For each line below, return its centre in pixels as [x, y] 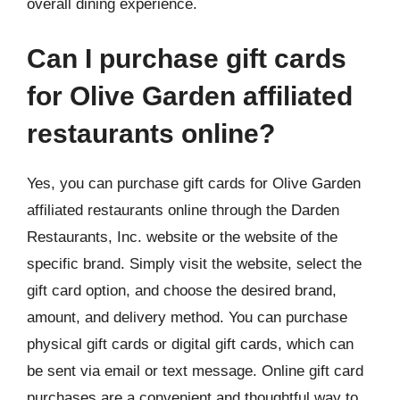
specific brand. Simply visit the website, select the [194, 264]
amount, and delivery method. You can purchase [187, 317]
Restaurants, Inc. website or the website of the [182, 237]
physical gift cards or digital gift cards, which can [190, 344]
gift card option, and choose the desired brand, [182, 291]
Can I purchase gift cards [187, 58]
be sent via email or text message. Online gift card [195, 371]
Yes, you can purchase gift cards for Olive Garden [194, 183]
